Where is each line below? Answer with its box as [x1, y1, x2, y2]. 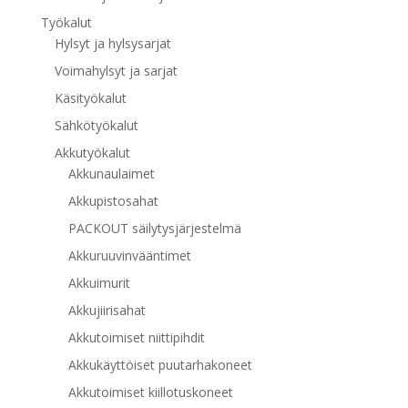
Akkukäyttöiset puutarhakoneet [67, 355, 252, 373]
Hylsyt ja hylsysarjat [54, 34, 171, 52]
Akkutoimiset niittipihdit [67, 328, 205, 346]
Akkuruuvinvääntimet [67, 246, 191, 264]
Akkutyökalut [54, 143, 130, 161]
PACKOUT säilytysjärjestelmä [67, 219, 241, 237]
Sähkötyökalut [54, 116, 138, 134]
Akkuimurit [67, 273, 130, 291]
